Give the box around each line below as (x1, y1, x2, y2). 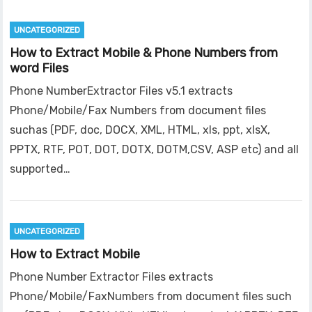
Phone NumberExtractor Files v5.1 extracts (10, 84, 233, 98)
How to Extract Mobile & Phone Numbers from (10, 45, 279, 61)
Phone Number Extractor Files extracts (10, 270, 214, 284)
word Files (10, 61, 69, 77)
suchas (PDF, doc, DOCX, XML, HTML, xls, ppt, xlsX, (10, 123, 271, 137)
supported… (10, 162, 71, 176)
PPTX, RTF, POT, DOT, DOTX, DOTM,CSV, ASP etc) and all (10, 143, 299, 157)
